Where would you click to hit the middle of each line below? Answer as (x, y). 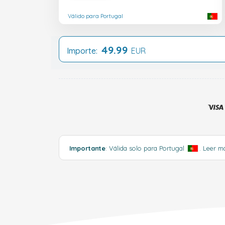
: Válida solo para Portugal (146, 148)
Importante (87, 148)
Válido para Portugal (95, 16)
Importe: (84, 50)
